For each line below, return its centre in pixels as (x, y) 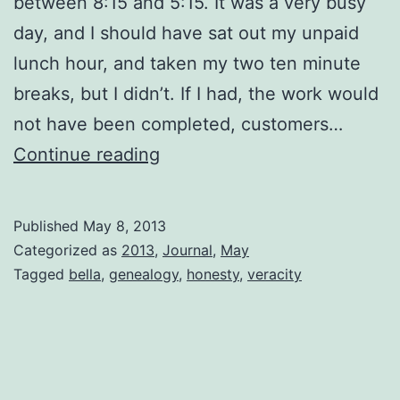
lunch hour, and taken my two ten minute (187, 63)
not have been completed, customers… (178, 124)
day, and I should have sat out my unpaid (186, 33)
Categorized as (67, 250)
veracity (275, 274)
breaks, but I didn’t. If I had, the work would (196, 93)
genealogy (144, 274)
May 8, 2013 (125, 225)
